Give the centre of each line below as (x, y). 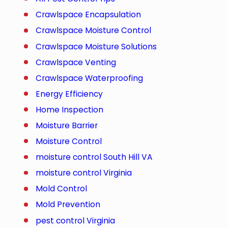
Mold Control (62, 189)
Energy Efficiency (69, 94)
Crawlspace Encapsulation (89, 15)
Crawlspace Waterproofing (90, 78)
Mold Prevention (68, 205)
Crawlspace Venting (76, 62)
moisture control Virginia (84, 173)
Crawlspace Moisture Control (94, 31)
